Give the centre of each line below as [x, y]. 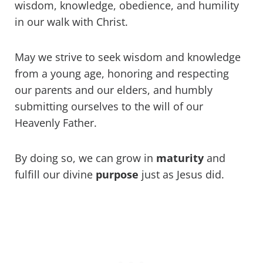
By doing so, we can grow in [85, 158]
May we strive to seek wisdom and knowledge [128, 57]
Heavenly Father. [56, 123]
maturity [180, 158]
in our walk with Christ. [73, 22]
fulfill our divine [55, 175]
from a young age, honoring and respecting [122, 74]
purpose [117, 175]
